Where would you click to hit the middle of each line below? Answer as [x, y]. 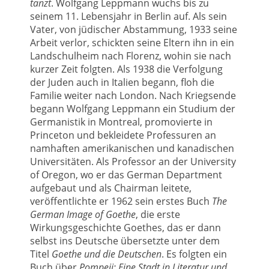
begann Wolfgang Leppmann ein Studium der [133, 108]
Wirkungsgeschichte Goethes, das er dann [125, 227]
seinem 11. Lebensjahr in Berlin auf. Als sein [128, 16]
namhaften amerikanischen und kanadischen [132, 148]
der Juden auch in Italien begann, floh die [122, 82]
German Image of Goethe [83, 214]
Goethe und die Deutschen [107, 254]
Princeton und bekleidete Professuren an [123, 135]
